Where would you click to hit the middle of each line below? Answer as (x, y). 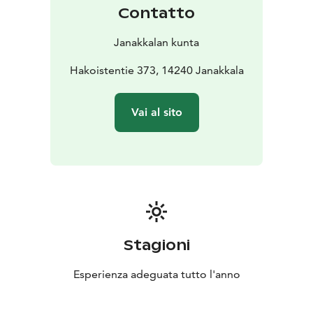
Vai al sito (156, 112)
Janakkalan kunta (156, 43)
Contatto (156, 14)
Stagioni (156, 246)
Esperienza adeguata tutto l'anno (156, 275)
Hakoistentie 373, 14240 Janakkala (156, 71)
